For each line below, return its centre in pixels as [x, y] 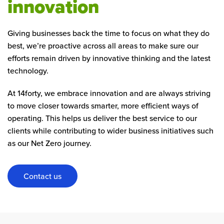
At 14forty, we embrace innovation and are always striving [109, 93]
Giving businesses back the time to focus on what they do [108, 33]
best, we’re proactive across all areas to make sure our [103, 46]
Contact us [42, 176]
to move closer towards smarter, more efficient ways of [103, 106]
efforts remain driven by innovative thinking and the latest [109, 58]
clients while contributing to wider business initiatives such [110, 131]
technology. [28, 71]
